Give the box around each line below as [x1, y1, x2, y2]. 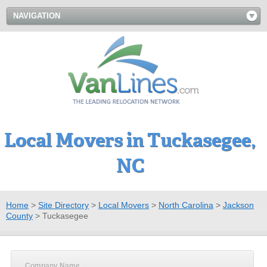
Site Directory [38, 200, 89, 210]
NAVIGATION [13, 11, 60, 20]
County [6, 210, 33, 221]
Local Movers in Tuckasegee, [4, 128, 256, 152]
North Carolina [159, 200, 213, 210]
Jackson [223, 200, 254, 210]
